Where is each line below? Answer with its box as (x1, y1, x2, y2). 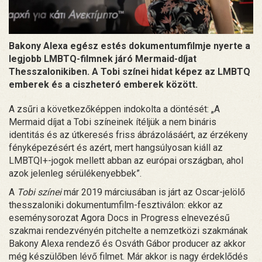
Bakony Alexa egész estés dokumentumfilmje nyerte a (9, 40, 250, 51)
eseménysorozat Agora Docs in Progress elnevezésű (9, 212, 230, 223)
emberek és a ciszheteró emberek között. (9, 78, 198, 90)
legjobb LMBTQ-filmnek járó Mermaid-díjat (9, 53, 196, 64)
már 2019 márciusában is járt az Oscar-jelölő (61, 186, 245, 198)
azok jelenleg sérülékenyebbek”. (9, 167, 142, 179)
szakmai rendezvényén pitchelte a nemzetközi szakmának (9, 225, 248, 236)
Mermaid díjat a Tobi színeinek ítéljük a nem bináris (9, 116, 216, 127)
